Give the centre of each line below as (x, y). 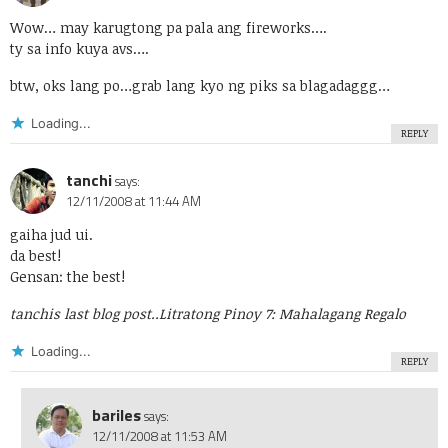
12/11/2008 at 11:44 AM (133, 201)
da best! (35, 256)
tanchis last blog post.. (84, 314)
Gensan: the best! (67, 277)
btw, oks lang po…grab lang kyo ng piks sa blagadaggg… (200, 86)
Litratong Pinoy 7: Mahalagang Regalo (282, 314)
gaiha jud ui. (51, 235)
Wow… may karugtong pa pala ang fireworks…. (168, 28)
